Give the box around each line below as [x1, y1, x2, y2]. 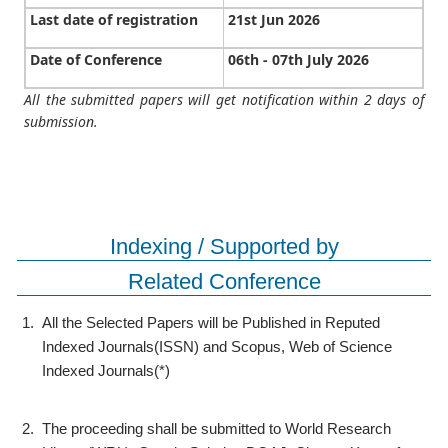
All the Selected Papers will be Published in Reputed [42, 314, 380, 331]
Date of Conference [30, 50, 162, 69]
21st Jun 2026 [228, 10, 320, 29]
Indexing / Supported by [109, 234, 339, 259]
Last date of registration [30, 10, 198, 29]
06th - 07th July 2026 [228, 50, 369, 69]
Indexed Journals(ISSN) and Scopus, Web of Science [42, 338, 392, 355]
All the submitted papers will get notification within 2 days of [24, 90, 424, 109]
